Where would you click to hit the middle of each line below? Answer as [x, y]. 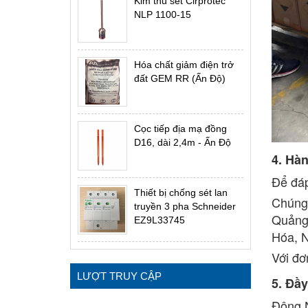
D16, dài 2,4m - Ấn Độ [182, 142]
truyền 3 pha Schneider [185, 206]
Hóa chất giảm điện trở [184, 64]
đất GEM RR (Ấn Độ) [179, 78]
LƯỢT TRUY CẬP [119, 276]
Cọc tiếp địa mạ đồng [180, 128]
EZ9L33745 [159, 220]
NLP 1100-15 [162, 14]
